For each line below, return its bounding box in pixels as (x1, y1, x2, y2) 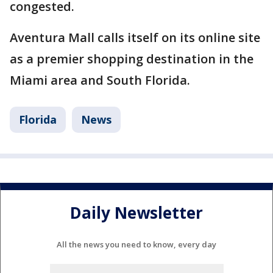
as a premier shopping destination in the (10, 51, 253, 67)
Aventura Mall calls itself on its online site (10, 29, 260, 46)
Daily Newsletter (70, 202, 203, 224)
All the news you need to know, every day (57, 238, 216, 250)
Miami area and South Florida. (10, 72, 190, 88)
